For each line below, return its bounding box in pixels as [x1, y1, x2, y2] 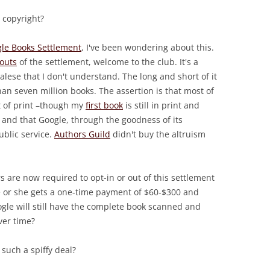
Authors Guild [54, 128, 110, 140]
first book [86, 99, 123, 111]
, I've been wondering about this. [81, 42, 214, 54]
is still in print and [123, 99, 199, 111]
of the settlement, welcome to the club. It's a [17, 56, 198, 68]
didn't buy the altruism [110, 128, 206, 140]
